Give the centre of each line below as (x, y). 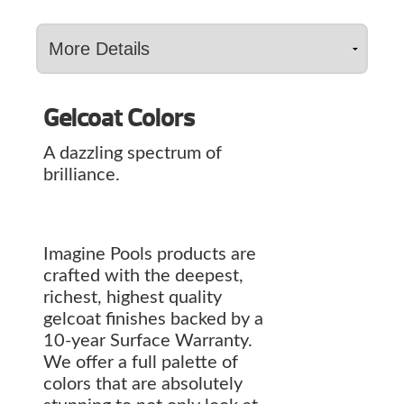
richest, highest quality (133, 298)
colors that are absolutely (143, 385)
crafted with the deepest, (143, 276)
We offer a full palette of (141, 363)
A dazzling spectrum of (133, 154)
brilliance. (82, 175)
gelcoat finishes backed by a (153, 320)
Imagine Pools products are (150, 255)
